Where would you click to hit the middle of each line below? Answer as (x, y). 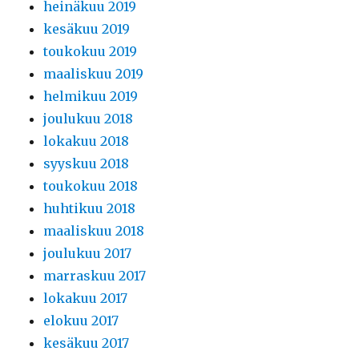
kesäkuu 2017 (87, 343)
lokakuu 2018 (87, 141)
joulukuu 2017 (88, 254)
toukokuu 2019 (91, 52)
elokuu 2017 (81, 321)
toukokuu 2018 (91, 186)
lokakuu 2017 (86, 298)
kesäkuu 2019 (87, 29)
